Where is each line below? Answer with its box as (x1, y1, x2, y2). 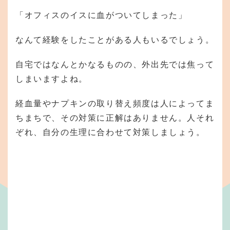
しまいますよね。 (15, 74, 88, 83)
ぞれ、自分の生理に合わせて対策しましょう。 (15, 127, 205, 137)
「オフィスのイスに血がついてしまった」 (15, 10, 187, 20)
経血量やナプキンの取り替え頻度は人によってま (15, 99, 215, 108)
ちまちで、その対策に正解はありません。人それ (15, 113, 215, 122)
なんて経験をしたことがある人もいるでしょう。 (15, 35, 215, 44)
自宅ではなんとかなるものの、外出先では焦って (15, 60, 215, 69)
